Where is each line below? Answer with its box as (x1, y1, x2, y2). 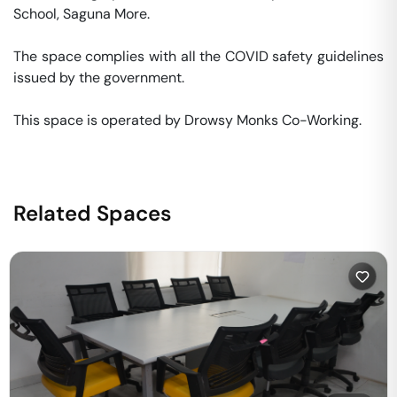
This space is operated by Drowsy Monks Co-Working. (13, 111, 365, 129)
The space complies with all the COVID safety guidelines (13, 47, 384, 66)
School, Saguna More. (13, 4, 153, 23)
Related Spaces (13, 199, 172, 227)
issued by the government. (13, 68, 188, 87)
